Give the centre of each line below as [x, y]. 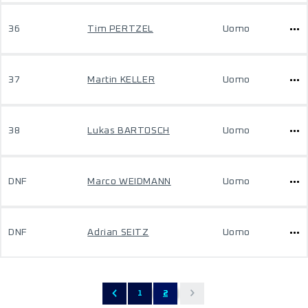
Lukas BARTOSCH [129, 131]
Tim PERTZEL [120, 29]
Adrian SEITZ [118, 232]
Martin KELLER [121, 80]
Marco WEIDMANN [129, 181]
